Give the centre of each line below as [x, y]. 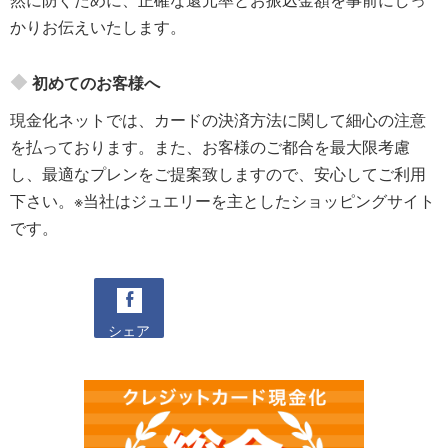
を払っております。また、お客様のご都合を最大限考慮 [210, 146]
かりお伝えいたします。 [98, 26]
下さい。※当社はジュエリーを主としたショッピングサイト [222, 200]
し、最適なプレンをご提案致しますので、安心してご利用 [218, 173]
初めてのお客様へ [96, 82]
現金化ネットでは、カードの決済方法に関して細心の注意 [218, 119]
